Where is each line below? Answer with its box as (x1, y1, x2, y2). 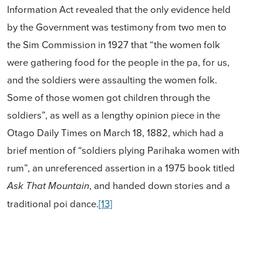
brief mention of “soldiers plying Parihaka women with (7, 143, 240, 157)
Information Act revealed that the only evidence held (7, 2, 231, 16)
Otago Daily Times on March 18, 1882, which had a (7, 125, 224, 139)
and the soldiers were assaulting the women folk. (7, 72, 217, 86)
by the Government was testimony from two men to (7, 19, 227, 33)
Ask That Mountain (7, 180, 89, 192)
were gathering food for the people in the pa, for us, (7, 55, 230, 69)
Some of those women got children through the (7, 90, 210, 104)
